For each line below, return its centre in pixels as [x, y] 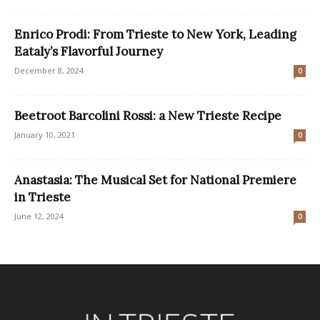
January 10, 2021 [45, 134]
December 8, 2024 [49, 70]
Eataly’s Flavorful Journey [89, 51]
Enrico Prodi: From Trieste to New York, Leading [155, 34]
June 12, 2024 [39, 216]
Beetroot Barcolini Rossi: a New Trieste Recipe [148, 115]
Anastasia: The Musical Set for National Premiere [155, 180]
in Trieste [42, 197]
